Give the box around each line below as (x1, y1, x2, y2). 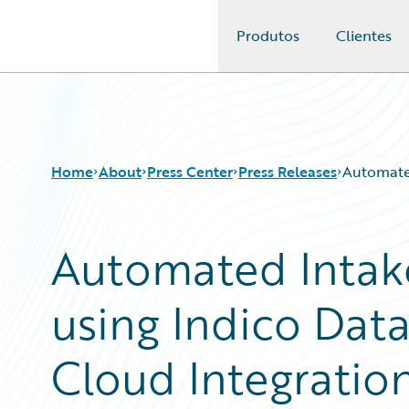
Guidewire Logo (36, 36, 142, 58)
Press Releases (238, 161, 337, 183)
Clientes (336, 25, 392, 47)
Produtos (236, 25, 299, 47)
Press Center (147, 161, 233, 183)
